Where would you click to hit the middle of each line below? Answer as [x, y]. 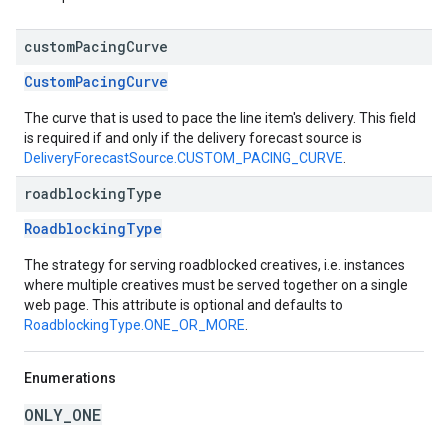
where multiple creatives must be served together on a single [216, 285]
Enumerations [70, 378]
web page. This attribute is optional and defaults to [183, 305]
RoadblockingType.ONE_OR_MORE [134, 325]
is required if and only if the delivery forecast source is [193, 138]
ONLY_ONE [63, 414]
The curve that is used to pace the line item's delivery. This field [220, 118]
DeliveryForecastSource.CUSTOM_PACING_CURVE [183, 158]
